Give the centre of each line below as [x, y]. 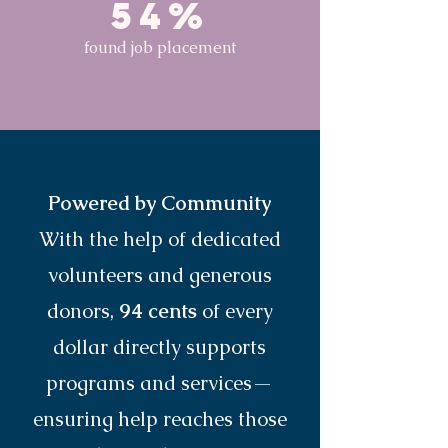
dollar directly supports [159, 347]
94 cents [160, 311]
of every [237, 311]
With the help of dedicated [159, 239]
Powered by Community [159, 203]
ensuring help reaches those [159, 419]
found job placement [160, 47]
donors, [82, 311]
